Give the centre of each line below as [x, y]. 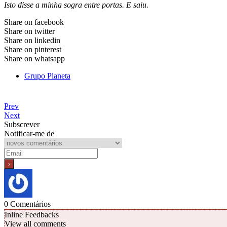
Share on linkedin [32, 40]
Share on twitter [29, 31]
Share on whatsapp [34, 58]
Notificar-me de [29, 134]
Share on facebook [34, 22]
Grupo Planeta [47, 75]
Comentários [29, 204]
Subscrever [22, 125]
